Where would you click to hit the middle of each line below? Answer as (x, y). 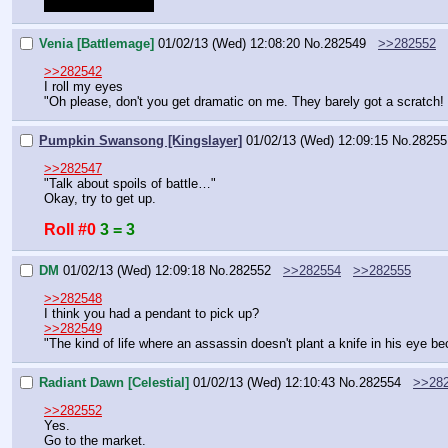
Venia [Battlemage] (96, 44)
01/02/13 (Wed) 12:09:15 (317, 141)
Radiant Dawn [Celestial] (114, 382)
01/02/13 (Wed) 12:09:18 (134, 270)
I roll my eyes (83, 87)
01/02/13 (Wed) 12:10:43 (264, 382)
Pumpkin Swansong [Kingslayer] (140, 141)
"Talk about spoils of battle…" (130, 184)
